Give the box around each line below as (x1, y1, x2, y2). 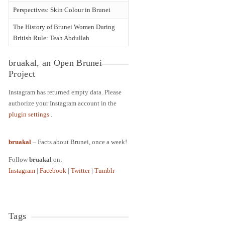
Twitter (71, 167, 92, 174)
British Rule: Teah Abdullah (13, 34, 90, 42)
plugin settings (9, 110, 51, 118)
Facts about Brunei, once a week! (38, 138, 128, 146)
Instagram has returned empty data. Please (9, 88, 122, 96)
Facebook (40, 167, 68, 174)
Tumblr (94, 167, 115, 174)
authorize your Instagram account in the (9, 99, 117, 107)
